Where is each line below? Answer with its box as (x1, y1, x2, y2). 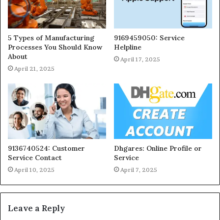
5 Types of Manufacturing (8, 33, 94, 42)
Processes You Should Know (8, 42, 102, 52)
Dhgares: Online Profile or (114, 143, 202, 153)
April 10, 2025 (14, 165, 55, 173)
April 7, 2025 (120, 165, 157, 173)
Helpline (114, 42, 141, 52)
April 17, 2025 (120, 55, 160, 63)
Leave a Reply (8, 202, 65, 214)
